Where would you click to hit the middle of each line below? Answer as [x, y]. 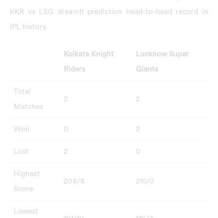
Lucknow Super [162, 54]
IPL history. [28, 27]
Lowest [26, 211]
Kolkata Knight [89, 54]
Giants [147, 69]
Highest [27, 174]
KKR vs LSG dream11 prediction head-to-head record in [109, 11]
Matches [28, 107]
